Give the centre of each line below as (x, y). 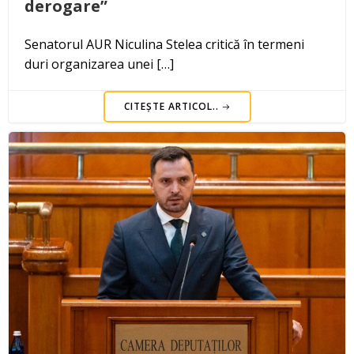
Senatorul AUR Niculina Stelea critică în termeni (164, 44)
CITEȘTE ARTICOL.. (171, 106)
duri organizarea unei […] (99, 64)
